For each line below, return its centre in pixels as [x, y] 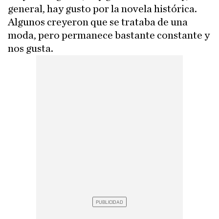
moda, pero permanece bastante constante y [109, 35]
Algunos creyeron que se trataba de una [98, 22]
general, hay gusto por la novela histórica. [102, 9]
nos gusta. [31, 48]
